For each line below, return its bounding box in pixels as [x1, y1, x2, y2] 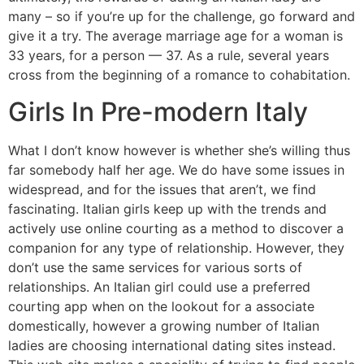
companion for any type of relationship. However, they [8, 239, 344, 256]
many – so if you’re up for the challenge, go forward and [8, 8, 355, 25]
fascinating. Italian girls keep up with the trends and [8, 200, 327, 217]
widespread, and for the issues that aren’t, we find [8, 180, 316, 197]
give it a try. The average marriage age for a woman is [8, 28, 343, 45]
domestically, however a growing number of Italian [8, 317, 319, 334]
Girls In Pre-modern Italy [8, 95, 308, 128]
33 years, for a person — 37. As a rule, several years [8, 47, 329, 64]
